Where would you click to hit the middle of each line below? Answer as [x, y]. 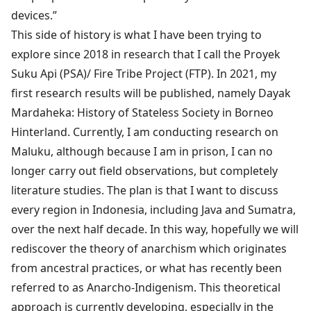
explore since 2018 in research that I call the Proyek [146, 54]
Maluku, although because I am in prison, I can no [142, 151]
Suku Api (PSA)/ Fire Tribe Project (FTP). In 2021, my [144, 73]
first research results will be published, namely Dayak [151, 93]
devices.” [34, 15]
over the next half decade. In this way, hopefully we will [155, 229]
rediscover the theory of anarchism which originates [149, 248]
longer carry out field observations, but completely [144, 170]
